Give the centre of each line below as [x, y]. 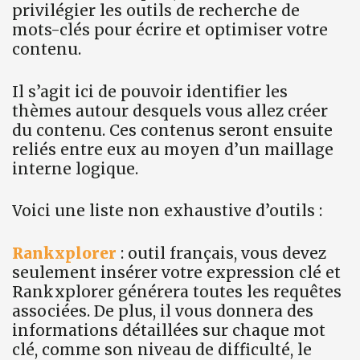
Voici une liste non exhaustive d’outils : [167, 211]
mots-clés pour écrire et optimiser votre [170, 30]
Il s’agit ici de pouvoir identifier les [150, 91]
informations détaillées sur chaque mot [169, 330]
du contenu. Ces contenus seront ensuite [172, 130]
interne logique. [75, 168]
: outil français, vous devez [221, 253]
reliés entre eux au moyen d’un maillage [173, 149]
